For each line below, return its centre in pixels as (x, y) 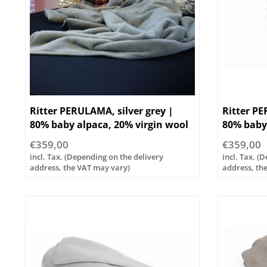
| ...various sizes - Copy (84, 139)
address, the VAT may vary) (80, 168)
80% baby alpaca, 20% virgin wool (109, 125)
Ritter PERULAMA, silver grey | (102, 111)
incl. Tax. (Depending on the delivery (97, 157)
